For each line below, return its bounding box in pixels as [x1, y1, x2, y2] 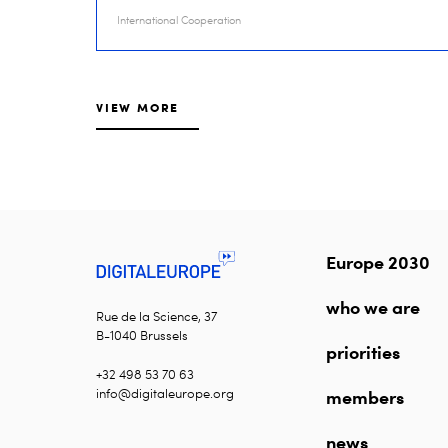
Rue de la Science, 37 [96, 308, 217, 324]
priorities [326, 341, 400, 363]
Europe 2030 [326, 251, 430, 273]
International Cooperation [117, 14, 241, 27]
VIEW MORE [96, 100, 180, 115]
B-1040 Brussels [96, 327, 188, 343]
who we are [326, 296, 420, 318]
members [326, 386, 404, 408]
